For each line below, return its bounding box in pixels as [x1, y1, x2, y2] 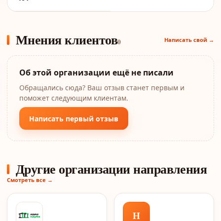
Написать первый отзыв [29, 113, 118, 123]
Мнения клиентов [16, 30, 118, 49]
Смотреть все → [7, 176, 53, 184]
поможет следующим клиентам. [19, 93, 128, 103]
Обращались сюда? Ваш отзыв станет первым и [19, 83, 184, 92]
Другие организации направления [16, 159, 207, 178]
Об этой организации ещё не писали [19, 67, 174, 78]
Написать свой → [164, 36, 214, 43]
